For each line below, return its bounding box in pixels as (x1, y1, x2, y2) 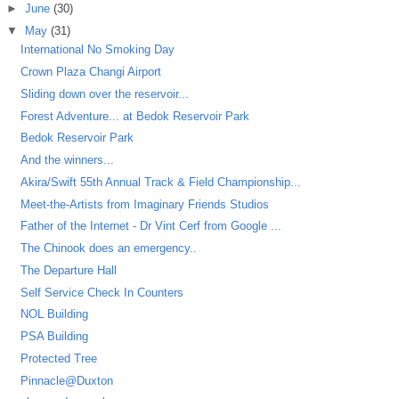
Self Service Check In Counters (20, 285, 184, 299)
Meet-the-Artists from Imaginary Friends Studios (20, 197, 270, 211)
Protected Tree (20, 351, 98, 365)
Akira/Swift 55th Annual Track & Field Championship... (20, 175, 302, 189)
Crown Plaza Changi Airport (20, 65, 162, 79)
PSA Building (20, 330, 89, 344)
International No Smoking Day (20, 43, 175, 57)
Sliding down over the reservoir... (20, 86, 190, 101)
